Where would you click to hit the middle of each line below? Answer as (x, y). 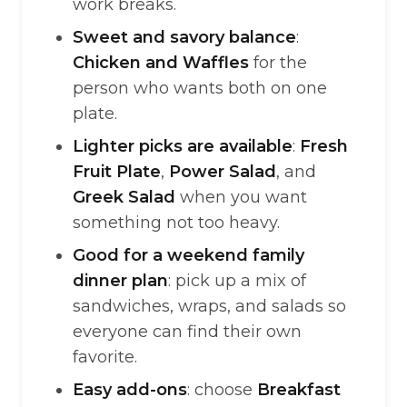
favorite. (105, 357)
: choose (222, 390)
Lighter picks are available (183, 146)
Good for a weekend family (189, 255)
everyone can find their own (187, 332)
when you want (241, 197)
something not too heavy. (176, 223)
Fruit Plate (117, 172)
